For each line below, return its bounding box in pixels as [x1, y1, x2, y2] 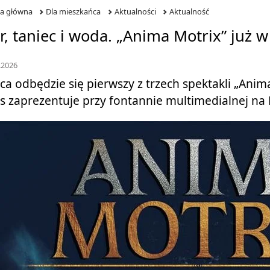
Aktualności [114, 6, 156, 17]
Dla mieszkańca [46, 6, 101, 17]
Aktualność [169, 6, 210, 17]
